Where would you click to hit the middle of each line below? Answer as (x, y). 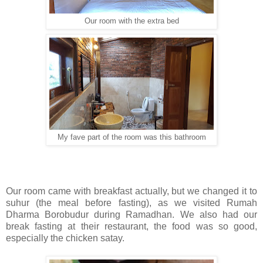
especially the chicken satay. (65, 238)
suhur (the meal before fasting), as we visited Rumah (131, 203)
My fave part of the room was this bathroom (131, 138)
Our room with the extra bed (131, 21)
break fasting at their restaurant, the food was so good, (131, 227)
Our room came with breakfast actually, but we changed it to (131, 191)
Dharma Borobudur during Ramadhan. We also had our (131, 215)
